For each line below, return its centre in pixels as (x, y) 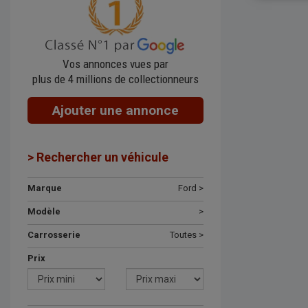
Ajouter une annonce (115, 110)
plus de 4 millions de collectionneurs (115, 79)
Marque (45, 188)
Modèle (44, 211)
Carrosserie (54, 235)
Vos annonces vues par (115, 64)
